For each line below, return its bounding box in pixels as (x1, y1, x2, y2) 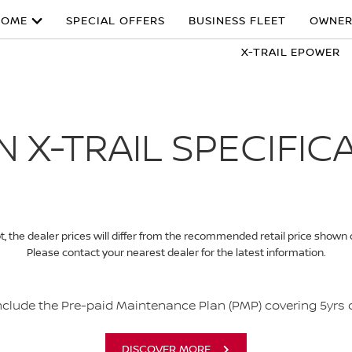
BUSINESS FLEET (189, 15, 286, 27)
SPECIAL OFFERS (66, 15, 165, 27)
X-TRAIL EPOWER (240, 46, 340, 59)
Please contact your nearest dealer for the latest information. (26, 246, 326, 259)
